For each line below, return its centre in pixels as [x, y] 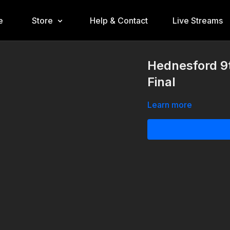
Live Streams [197, 21]
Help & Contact [119, 21]
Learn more [170, 105]
